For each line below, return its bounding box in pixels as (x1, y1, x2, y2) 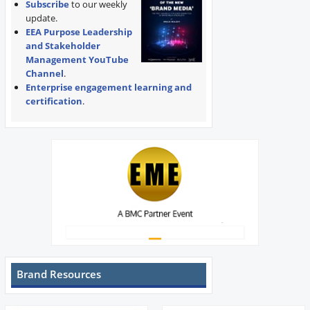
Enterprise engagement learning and (25, 81, 192, 94)
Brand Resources (17, 267, 102, 282)
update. (25, 12, 57, 25)
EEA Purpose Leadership (25, 26, 132, 39)
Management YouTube (25, 53, 129, 66)
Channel (25, 67, 64, 80)
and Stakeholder (25, 39, 100, 53)
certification (25, 95, 82, 108)
